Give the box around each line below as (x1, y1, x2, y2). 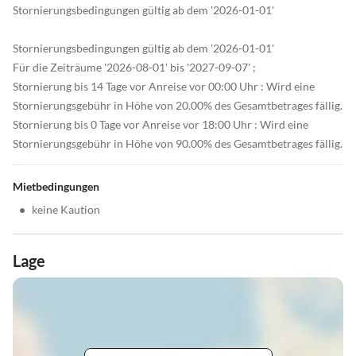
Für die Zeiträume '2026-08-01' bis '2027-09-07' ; (13, 60, 256, 75)
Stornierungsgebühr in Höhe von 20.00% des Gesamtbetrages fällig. (13, 99, 342, 113)
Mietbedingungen (13, 180, 99, 194)
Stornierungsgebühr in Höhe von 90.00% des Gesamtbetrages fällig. (13, 137, 342, 151)
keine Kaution (32, 203, 100, 217)
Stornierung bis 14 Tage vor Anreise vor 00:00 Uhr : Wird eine (13, 79, 315, 94)
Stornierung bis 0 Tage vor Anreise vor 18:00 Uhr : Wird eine (13, 118, 308, 132)
